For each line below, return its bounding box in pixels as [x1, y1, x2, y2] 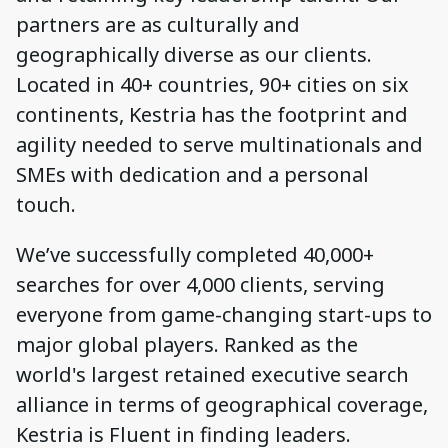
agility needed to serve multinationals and [16, 131, 423, 159]
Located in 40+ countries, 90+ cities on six [16, 71, 409, 99]
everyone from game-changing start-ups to [16, 301, 432, 329]
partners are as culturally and [16, 11, 300, 39]
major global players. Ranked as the [16, 331, 358, 359]
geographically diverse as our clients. [16, 41, 372, 69]
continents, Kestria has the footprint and [16, 101, 408, 129]
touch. [16, 191, 76, 219]
